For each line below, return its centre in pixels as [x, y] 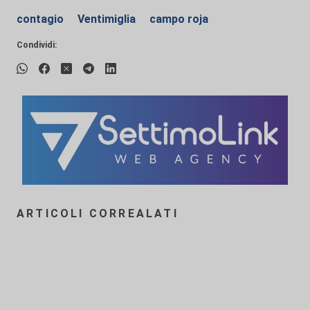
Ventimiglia [108, 19]
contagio [42, 19]
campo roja [179, 19]
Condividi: [37, 45]
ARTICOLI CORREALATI [98, 214]
